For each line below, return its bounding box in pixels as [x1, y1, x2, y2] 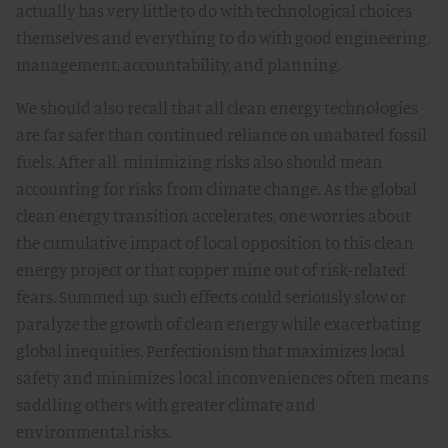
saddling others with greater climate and [16, 394, 316, 415]
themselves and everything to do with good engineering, [16, 27, 430, 48]
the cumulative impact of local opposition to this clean [16, 232, 414, 253]
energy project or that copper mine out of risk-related [16, 259, 406, 280]
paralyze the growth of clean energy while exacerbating [16, 313, 421, 334]
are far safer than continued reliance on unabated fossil [16, 124, 427, 145]
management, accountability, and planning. [16, 54, 341, 75]
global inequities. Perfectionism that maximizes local [16, 340, 405, 361]
